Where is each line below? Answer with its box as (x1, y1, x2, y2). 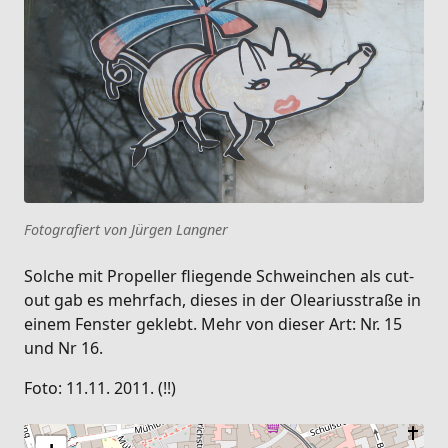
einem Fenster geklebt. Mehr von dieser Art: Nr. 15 (24, 312, 402, 335)
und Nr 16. (24, 336, 103, 359)
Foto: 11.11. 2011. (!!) (24, 376, 176, 399)
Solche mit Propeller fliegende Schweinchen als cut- (24, 264, 414, 287)
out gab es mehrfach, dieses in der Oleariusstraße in (24, 288, 421, 311)
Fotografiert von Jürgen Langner (24, 219, 228, 239)
